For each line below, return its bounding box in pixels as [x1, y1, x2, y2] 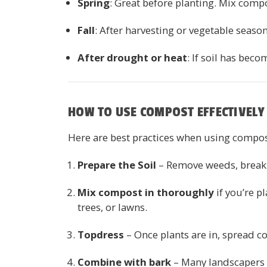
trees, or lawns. [77, 200, 148, 214]
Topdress [77, 227, 125, 241]
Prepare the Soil [77, 157, 157, 172]
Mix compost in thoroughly [77, 185, 215, 199]
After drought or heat [77, 50, 188, 64]
